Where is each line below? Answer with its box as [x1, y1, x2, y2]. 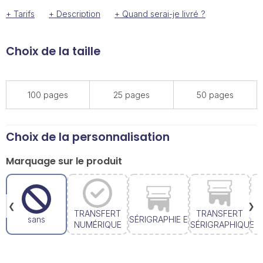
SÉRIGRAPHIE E [129, 214, 188, 224]
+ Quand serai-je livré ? [114, 9, 205, 19]
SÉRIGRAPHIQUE [190, 220, 254, 230]
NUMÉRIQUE [73, 220, 122, 230]
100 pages [28, 90, 69, 100]
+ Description [49, 9, 100, 19]
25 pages [113, 90, 150, 100]
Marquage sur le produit [6, 154, 122, 168]
